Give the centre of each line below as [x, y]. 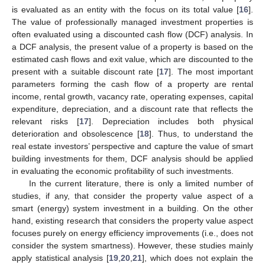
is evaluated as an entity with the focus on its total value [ [125, 9]
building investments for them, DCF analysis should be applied [132, 158]
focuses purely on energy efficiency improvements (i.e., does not [132, 233]
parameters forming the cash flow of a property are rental [132, 84]
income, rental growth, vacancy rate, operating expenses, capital [132, 96]
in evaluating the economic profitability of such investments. [123, 171]
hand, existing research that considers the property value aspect [132, 220]
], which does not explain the [197, 258]
